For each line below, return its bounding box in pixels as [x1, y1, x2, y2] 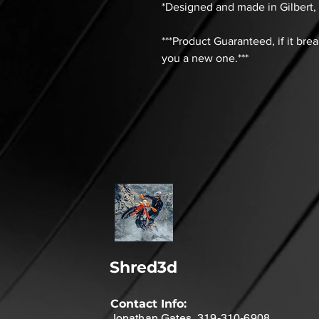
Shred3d [109, 258, 177, 278]
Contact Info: [110, 297, 187, 311]
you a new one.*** [162, 52, 249, 65]
